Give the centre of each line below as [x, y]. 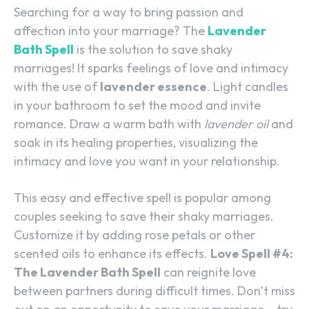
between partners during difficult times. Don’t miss [154, 291]
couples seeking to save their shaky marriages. [144, 217]
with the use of [57, 87]
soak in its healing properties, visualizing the [136, 143]
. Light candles [248, 87]
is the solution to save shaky [153, 50]
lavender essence [153, 87]
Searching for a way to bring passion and [129, 12]
